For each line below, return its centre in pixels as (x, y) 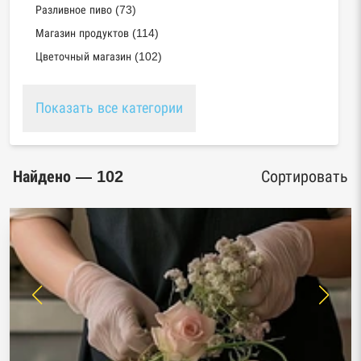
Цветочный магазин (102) (99, 56)
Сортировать (305, 176)
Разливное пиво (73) (86, 10)
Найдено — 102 (68, 176)
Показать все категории (109, 108)
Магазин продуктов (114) (97, 33)
